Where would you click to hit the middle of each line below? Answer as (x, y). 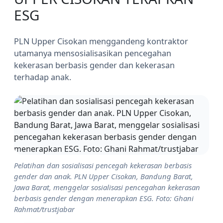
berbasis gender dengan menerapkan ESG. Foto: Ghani (104, 198)
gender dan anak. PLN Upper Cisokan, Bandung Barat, (104, 176)
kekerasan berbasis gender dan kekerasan (94, 65)
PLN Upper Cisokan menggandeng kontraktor (101, 41)
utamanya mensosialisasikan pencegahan (93, 53)
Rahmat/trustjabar (44, 209)
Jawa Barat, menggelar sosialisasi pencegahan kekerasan (107, 187)
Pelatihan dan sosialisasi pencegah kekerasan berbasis (103, 165)
